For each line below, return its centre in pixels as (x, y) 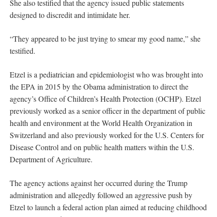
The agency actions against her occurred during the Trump (99, 183)
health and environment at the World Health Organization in (101, 123)
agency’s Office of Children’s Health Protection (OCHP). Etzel (105, 98)
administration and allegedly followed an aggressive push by (101, 195)
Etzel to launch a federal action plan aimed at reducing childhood (108, 207)
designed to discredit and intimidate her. (70, 15)
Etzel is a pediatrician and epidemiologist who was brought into (106, 74)
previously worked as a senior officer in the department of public (108, 110)
